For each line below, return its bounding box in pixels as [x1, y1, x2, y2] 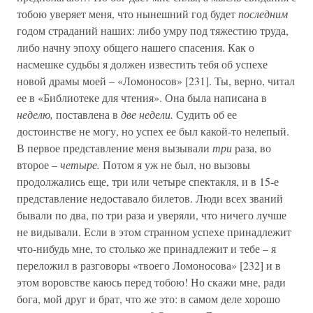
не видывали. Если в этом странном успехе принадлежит [17, 224, 291, 239]
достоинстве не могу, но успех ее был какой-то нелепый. [17, 124, 289, 138]
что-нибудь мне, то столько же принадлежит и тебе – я [17, 241, 276, 256]
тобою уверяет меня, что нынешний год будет [17, 6, 238, 21]
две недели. [121, 107, 176, 122]
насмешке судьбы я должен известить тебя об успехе [17, 57, 268, 71]
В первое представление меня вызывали [17, 140, 212, 155]
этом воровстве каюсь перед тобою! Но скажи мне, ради [17, 275, 286, 289]
